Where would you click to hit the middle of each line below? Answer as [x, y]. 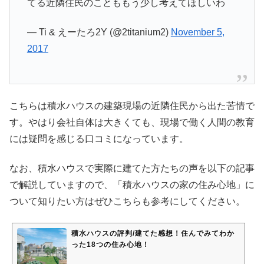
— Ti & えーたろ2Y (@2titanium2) [99, 32]
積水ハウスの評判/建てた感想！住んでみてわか [153, 234]
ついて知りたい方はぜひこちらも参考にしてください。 [127, 201]
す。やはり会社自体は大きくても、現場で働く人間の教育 [132, 122]
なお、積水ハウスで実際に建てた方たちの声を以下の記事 [132, 168]
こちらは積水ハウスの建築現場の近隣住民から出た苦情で [132, 105]
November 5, [197, 32]
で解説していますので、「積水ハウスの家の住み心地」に [132, 184]
